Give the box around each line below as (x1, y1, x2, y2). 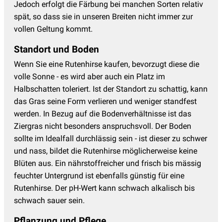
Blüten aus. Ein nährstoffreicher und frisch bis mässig (14, 158, 201, 168)
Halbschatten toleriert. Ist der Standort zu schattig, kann (14, 84, 208, 94)
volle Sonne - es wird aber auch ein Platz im (14, 71, 165, 81)
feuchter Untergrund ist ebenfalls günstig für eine (14, 170, 184, 180)
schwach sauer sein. (14, 195, 85, 205)
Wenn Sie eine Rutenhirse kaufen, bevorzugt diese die (14, 59, 199, 69)
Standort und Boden (14, 43, 99, 55)
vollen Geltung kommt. (14, 24, 93, 34)
